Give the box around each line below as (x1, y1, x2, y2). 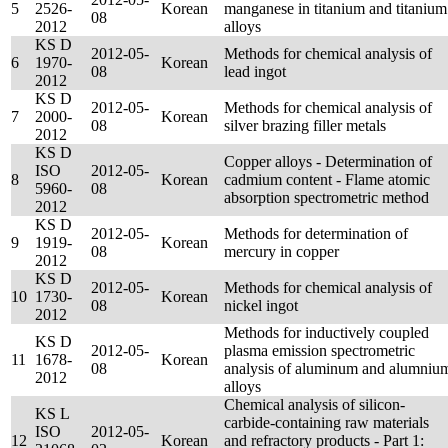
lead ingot (224, 63, 286, 80)
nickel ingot (224, 297, 298, 314)
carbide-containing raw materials (224, 414, 429, 431)
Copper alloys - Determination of (224, 153, 432, 170)
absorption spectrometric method (224, 189, 429, 206)
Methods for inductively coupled (224, 324, 429, 341)
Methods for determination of (224, 225, 408, 242)
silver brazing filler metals (224, 117, 386, 134)
